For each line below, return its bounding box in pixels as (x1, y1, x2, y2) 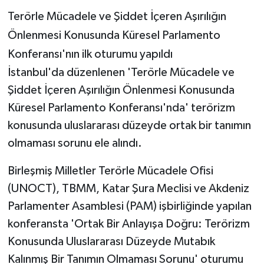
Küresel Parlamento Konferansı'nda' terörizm (7, 101, 235, 114)
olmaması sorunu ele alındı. (7, 137, 142, 149)
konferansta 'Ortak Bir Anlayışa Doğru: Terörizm (7, 217, 250, 230)
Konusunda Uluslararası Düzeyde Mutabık (7, 235, 215, 247)
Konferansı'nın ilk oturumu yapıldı (7, 48, 173, 60)
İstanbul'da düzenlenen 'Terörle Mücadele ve (7, 66, 235, 78)
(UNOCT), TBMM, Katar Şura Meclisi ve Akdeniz (7, 182, 249, 194)
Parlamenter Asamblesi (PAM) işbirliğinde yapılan (7, 200, 252, 212)
